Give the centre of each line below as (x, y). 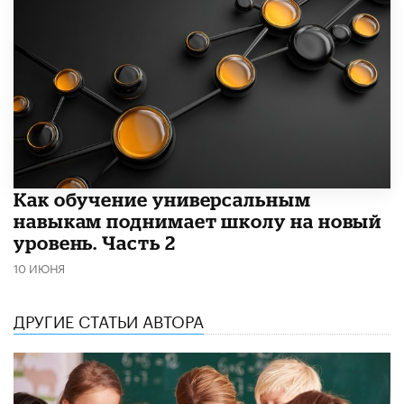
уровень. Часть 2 (95, 242)
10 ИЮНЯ (39, 266)
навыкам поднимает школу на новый (198, 220)
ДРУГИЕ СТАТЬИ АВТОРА (109, 319)
